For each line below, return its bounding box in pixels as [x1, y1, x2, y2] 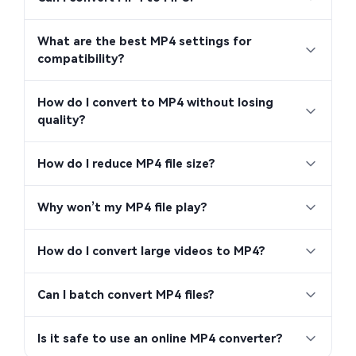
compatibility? [37, 52, 125, 67]
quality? [37, 113, 86, 128]
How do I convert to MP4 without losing [37, 95, 273, 110]
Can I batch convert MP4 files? [37, 288, 215, 303]
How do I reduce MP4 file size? [37, 157, 215, 172]
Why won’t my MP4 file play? [37, 200, 207, 215]
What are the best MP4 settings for [37, 34, 252, 49]
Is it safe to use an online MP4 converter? [37, 331, 283, 346]
